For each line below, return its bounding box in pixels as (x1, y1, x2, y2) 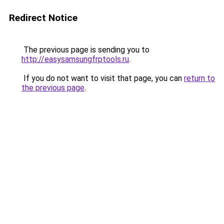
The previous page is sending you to (21, 45, 149, 54)
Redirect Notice (9, 12, 77, 23)
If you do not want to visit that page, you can (21, 73, 184, 83)
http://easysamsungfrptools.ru (21, 54, 129, 64)
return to (184, 73, 215, 83)
